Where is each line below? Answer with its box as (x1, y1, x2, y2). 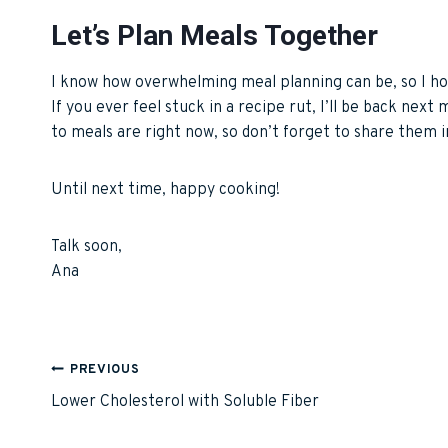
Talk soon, (51, 236, 122, 257)
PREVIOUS (70, 361, 140, 378)
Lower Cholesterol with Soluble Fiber (51, 391, 319, 412)
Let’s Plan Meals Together (51, 18, 378, 52)
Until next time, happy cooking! (51, 179, 280, 200)
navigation (50, 401, 181, 435)
